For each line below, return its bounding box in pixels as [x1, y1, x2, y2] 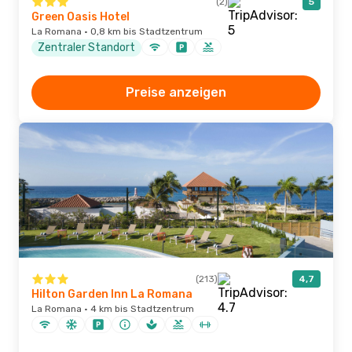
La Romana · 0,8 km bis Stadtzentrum [31, 26, 203, 37]
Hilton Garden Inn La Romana [31, 288, 192, 301]
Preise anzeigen [126, 85, 226, 100]
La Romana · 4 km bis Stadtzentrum [31, 303, 194, 314]
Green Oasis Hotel [31, 10, 130, 24]
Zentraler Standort [38, 40, 135, 54]
